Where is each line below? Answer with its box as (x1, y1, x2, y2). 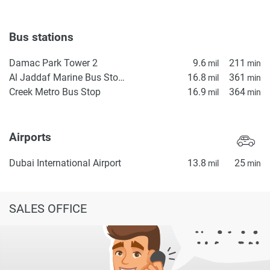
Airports (9, 130, 54, 144)
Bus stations (9, 31, 77, 45)
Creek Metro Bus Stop (9, 86, 101, 98)
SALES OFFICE (9, 201, 87, 216)
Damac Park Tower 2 (9, 57, 98, 69)
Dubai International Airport (9, 157, 121, 169)
